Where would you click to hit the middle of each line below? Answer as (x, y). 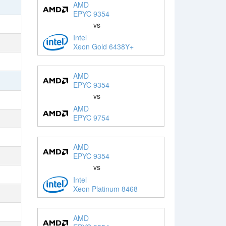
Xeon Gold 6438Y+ (103, 46)
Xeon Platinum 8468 (105, 188)
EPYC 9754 (91, 117)
